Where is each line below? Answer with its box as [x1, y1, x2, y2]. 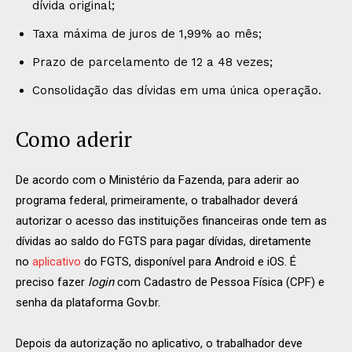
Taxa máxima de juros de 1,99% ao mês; [32, 27, 262, 41]
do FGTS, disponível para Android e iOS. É [81, 255, 296, 269]
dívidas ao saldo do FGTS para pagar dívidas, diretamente [16, 234, 311, 248]
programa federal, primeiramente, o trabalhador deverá [16, 193, 298, 207]
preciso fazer [16, 275, 88, 289]
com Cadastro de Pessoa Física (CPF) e [114, 275, 324, 289]
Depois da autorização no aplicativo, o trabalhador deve [16, 336, 302, 350]
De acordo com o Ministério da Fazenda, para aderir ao [16, 173, 299, 187]
